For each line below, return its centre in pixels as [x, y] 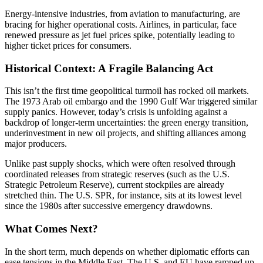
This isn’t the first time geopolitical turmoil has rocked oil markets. [127, 91]
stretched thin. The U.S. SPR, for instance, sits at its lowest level [123, 195]
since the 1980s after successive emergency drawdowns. [109, 206]
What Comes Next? [51, 229]
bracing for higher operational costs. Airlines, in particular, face [121, 24]
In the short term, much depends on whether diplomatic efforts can [127, 251]
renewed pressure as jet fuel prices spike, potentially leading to [120, 35]
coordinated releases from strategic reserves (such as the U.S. [117, 174]
